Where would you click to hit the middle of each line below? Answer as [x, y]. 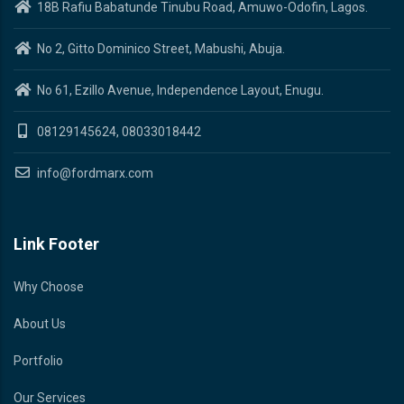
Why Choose [49, 286]
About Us [40, 323]
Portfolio [38, 360]
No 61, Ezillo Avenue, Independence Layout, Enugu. [179, 90]
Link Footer [56, 243]
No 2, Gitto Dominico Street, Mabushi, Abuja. [160, 48]
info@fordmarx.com [94, 173]
